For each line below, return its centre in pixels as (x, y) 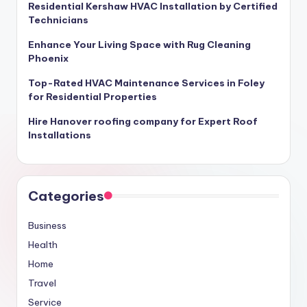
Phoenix (48, 58)
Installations (60, 135)
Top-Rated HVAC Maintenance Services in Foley (146, 83)
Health (43, 244)
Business (47, 225)
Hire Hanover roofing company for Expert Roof (143, 121)
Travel (42, 283)
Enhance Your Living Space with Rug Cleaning (139, 44)
